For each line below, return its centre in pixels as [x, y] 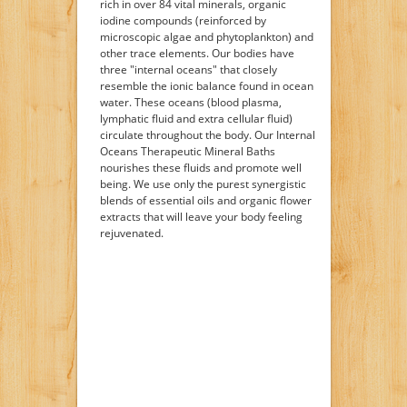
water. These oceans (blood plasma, [190, 102]
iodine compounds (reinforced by [183, 20]
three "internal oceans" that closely [188, 69]
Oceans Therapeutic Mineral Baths [187, 151]
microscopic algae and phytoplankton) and [206, 36]
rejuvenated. [131, 233]
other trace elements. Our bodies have [197, 53]
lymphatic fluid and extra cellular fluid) [196, 118]
